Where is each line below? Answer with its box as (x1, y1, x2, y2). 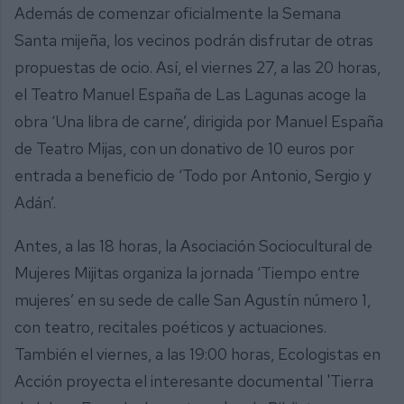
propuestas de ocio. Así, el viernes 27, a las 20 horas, (14, 57, 381, 78)
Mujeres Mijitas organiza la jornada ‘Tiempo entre (14, 262, 360, 283)
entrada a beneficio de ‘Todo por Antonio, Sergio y (14, 165, 372, 187)
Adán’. (14, 192, 56, 214)
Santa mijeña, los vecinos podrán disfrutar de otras (14, 30, 373, 51)
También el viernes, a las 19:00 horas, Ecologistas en (14, 343, 381, 364)
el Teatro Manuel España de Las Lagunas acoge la (14, 84, 366, 106)
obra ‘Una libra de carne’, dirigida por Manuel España (14, 111, 383, 133)
